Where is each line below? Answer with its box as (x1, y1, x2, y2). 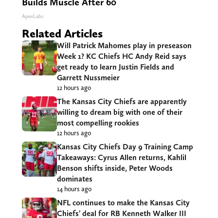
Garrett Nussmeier (56, 73, 120, 83)
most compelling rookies (56, 118, 139, 128)
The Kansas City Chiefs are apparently (56, 97, 187, 107)
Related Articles (21, 26, 103, 41)
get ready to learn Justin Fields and (56, 62, 174, 72)
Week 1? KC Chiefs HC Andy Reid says (56, 52, 186, 61)
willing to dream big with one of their (56, 108, 182, 117)
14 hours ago (56, 185, 91, 193)
